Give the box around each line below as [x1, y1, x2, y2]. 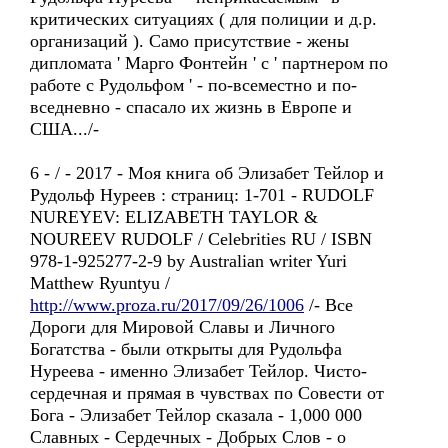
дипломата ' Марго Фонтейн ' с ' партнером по [30, 53, 388, 73]
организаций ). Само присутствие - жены [30, 31, 349, 51]
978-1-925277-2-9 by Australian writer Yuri [30, 251, 347, 271]
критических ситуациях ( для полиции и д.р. [30, 9, 377, 29]
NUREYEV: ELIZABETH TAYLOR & [30, 207, 318, 227]
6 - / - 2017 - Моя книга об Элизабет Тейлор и [30, 163, 384, 183]
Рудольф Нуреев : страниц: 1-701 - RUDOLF [30, 185, 374, 205]
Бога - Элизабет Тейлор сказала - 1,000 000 [30, 405, 362, 425]
